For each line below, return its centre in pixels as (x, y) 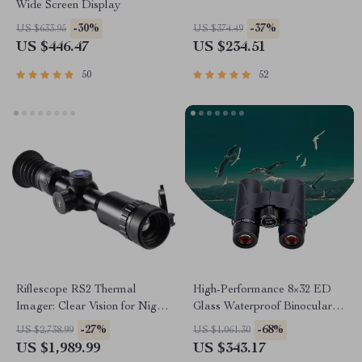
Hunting (36, 324)
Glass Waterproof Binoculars (265, 307)
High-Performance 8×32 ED (262, 290)
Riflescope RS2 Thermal (76, 290)
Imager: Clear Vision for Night (91, 307)
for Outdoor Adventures (253, 324)
